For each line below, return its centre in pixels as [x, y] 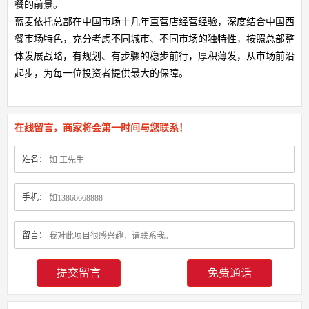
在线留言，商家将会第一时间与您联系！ [101, 128]
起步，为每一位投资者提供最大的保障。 [101, 73]
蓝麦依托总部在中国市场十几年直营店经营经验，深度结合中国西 [154, 21]
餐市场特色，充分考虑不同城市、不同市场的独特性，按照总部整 [154, 39]
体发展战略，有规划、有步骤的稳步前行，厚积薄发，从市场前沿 [154, 56]
